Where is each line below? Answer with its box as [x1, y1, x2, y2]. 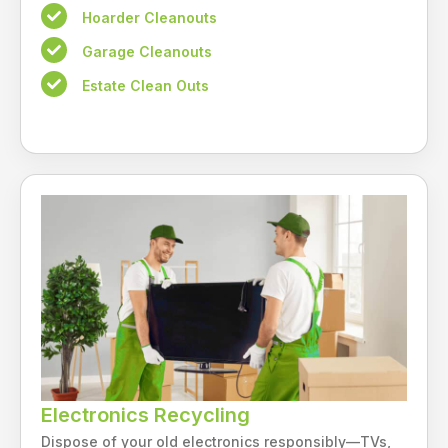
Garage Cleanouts [82, 43, 212, 61]
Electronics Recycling [41, 402, 250, 427]
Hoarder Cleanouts [82, 9, 217, 27]
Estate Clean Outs [82, 77, 209, 95]
